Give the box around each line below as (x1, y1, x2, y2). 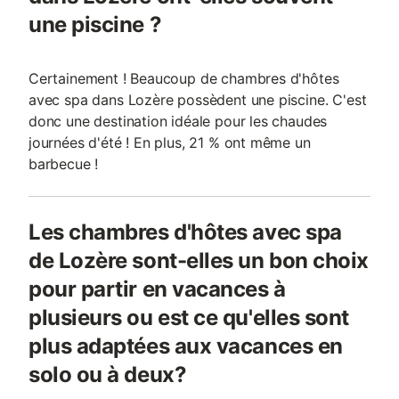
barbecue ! (28, 155, 99, 173)
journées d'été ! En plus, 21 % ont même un (28, 134, 311, 151)
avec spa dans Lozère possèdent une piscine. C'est (28, 91, 367, 109)
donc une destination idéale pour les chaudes (28, 112, 328, 130)
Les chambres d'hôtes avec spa (28, 219, 342, 245)
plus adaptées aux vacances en (28, 333, 343, 359)
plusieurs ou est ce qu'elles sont (28, 305, 349, 330)
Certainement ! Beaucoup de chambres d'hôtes (28, 69, 339, 87)
